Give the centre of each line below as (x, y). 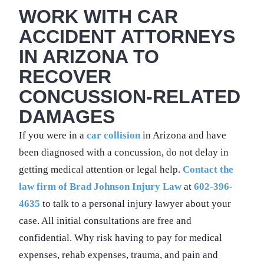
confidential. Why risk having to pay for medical (121, 237)
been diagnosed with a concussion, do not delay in (124, 152)
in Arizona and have (183, 135)
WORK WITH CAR (98, 16)
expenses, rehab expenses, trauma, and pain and (118, 255)
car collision (113, 135)
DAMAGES (67, 116)
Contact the (208, 169)
